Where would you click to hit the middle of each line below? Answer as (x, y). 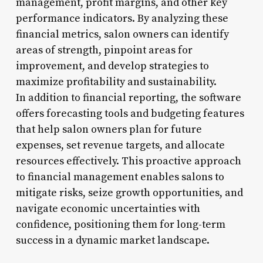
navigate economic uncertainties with (108, 208)
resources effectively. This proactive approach (128, 161)
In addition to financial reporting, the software (128, 97)
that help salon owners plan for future (109, 129)
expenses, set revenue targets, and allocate (120, 145)
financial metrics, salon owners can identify (122, 34)
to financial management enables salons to (120, 177)
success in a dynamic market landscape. (112, 240)
